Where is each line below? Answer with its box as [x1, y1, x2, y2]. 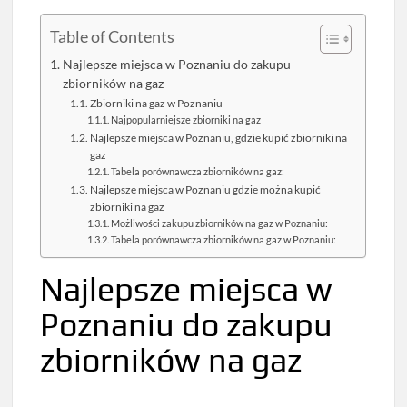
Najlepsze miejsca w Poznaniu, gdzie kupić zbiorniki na [90, 131, 348, 145]
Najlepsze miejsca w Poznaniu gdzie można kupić [90, 183, 322, 197]
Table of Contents [50, 26, 175, 47]
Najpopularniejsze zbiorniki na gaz [111, 114, 262, 126]
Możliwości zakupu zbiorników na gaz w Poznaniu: [111, 217, 329, 230]
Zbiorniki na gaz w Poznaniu [90, 96, 223, 111]
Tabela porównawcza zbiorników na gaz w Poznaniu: [111, 233, 337, 246]
